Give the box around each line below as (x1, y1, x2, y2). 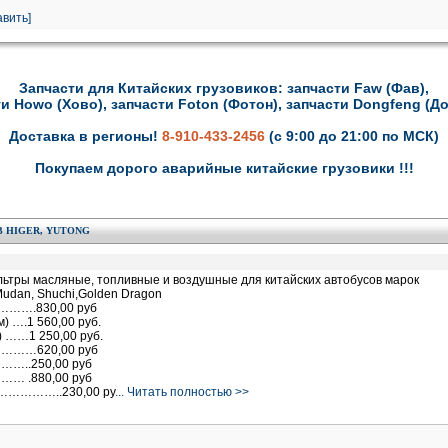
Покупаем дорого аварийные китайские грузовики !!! (34, 160, 414, 176)
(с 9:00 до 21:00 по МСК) (269, 128, 439, 144)
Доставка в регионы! (9, 128, 162, 144)
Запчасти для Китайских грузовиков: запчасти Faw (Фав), (19, 80, 429, 96)
